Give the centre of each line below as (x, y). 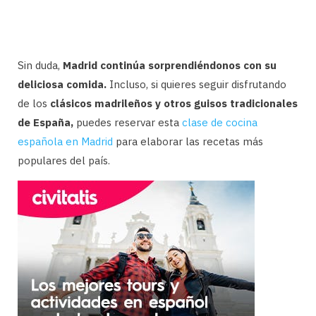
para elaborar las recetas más (188, 141)
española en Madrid (65, 141)
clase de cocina (220, 122)
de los (34, 103)
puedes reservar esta (128, 122)
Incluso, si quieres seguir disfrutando (196, 84)
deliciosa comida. (62, 84)
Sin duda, (40, 65)
